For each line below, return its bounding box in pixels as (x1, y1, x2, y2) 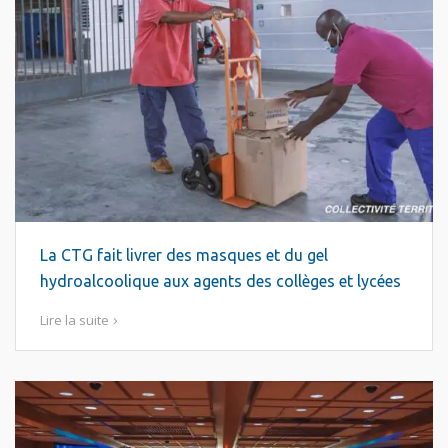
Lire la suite (40, 311, 109, 329)
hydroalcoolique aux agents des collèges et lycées (40, 272, 401, 290)
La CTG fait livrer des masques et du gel (40, 246, 328, 264)
